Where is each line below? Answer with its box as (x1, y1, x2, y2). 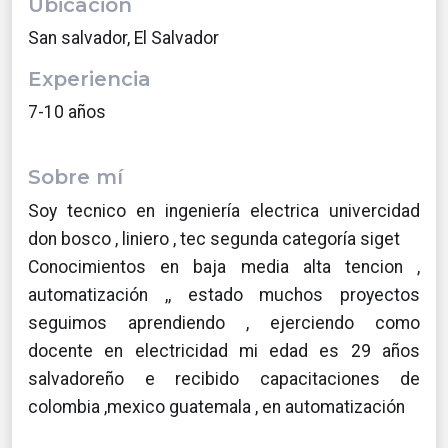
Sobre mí (28, 165, 123, 189)
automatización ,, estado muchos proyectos (28, 285, 420, 305)
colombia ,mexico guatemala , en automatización (28, 397, 405, 417)
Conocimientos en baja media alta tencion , (28, 257, 420, 277)
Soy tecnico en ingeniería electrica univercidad (28, 201, 420, 221)
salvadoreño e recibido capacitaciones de (28, 369, 420, 389)
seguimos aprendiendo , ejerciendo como (28, 313, 420, 333)
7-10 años (28, 102, 106, 122)
